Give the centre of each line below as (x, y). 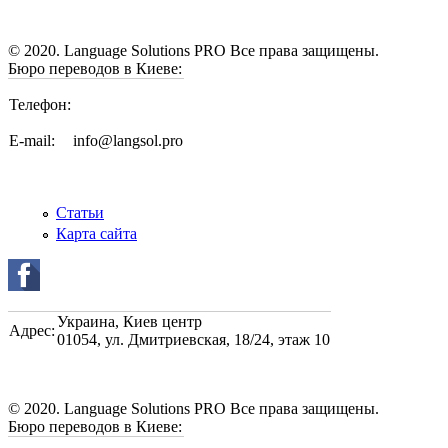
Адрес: (32, 331)
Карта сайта (96, 234)
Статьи (80, 212)
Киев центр (160, 322)
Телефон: (40, 104)
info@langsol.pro (128, 140)
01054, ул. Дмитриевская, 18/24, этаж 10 (193, 340)
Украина (86, 322)
